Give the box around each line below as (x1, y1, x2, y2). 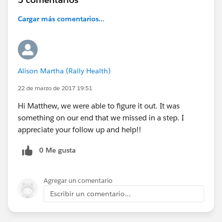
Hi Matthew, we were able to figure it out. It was (18, 101, 180, 111)
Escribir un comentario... (50, 189, 131, 198)
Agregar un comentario (44, 176, 112, 185)
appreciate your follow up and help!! (18, 124, 141, 134)
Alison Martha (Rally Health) (18, 66, 111, 75)
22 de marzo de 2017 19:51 (18, 83, 92, 92)
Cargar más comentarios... (18, 14, 105, 23)
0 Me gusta (39, 145, 76, 155)
